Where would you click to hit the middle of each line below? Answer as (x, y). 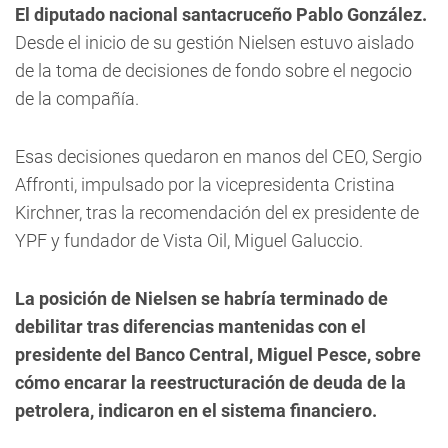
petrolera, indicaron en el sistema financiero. (196, 410)
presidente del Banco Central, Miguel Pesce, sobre (218, 354)
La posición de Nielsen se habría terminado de (201, 298)
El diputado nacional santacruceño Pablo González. (221, 14)
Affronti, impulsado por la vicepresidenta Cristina (205, 184)
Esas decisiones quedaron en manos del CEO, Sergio (218, 156)
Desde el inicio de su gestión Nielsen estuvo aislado (214, 42)
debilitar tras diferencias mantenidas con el (190, 326)
